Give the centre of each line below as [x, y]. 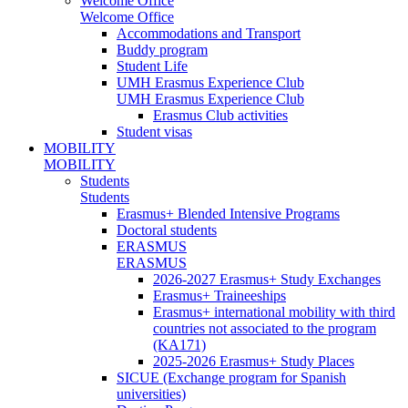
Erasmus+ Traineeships [219, 295]
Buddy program [162, 49]
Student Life [152, 66]
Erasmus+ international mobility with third [274, 311]
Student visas [154, 131]
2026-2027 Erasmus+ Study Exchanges [267, 279]
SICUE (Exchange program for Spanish [231, 377]
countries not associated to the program [265, 328]
